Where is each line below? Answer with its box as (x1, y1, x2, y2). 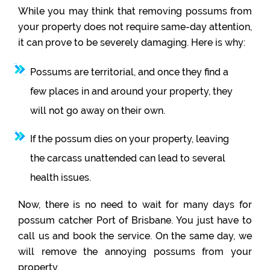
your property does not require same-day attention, (18, 21, 252, 33)
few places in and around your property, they (30, 86, 233, 98)
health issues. (30, 172, 91, 184)
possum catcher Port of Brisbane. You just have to (18, 215, 252, 227)
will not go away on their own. (30, 105, 165, 117)
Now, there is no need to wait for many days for (18, 199, 252, 211)
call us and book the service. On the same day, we (18, 230, 252, 242)
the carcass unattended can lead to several (30, 152, 225, 165)
